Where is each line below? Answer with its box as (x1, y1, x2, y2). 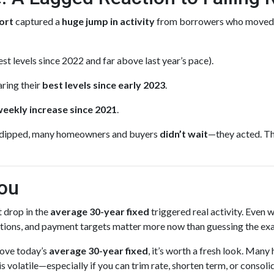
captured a (13, 15, 62, 27)
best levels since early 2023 (42, 79, 165, 91)
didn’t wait (160, 128, 208, 139)
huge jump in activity (62, 15, 155, 27)
